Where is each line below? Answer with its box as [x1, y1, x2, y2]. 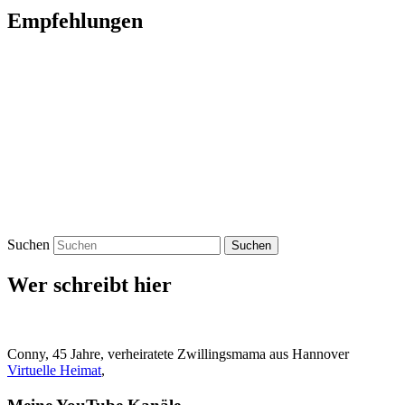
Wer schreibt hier [7, 273, 172, 297]
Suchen [7, 237, 50, 253]
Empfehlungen [7, 9, 143, 33]
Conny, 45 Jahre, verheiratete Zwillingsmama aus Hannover [7, 345, 349, 362]
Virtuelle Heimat [7, 362, 101, 378]
